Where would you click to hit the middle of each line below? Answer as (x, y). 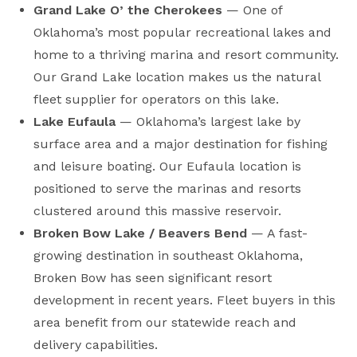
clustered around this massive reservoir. (158, 210)
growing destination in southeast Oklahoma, (169, 255)
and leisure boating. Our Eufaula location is (168, 166)
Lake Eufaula (75, 121)
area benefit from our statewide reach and (165, 322)
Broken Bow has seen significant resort (153, 277)
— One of (253, 10)
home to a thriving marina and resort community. (186, 54)
